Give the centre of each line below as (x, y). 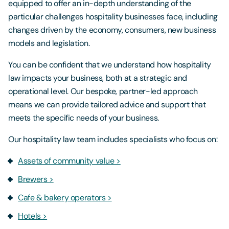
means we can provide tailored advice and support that (107, 105)
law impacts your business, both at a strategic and (98, 78)
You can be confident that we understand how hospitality (110, 65)
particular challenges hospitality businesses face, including (113, 17)
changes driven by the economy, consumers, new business (112, 30)
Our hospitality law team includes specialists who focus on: (113, 140)
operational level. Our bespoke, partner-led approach (103, 91)
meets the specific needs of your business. (84, 118)
